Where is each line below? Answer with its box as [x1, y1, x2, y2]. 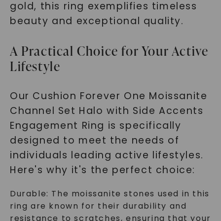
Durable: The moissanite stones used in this [9, 188, 210, 199]
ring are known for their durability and [9, 200, 187, 212]
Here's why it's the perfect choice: [9, 163, 195, 177]
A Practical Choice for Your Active [9, 42, 209, 60]
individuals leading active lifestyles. [9, 148, 204, 162]
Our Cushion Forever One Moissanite [9, 89, 208, 103]
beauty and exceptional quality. [9, 14, 184, 28]
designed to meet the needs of [9, 134, 180, 147]
